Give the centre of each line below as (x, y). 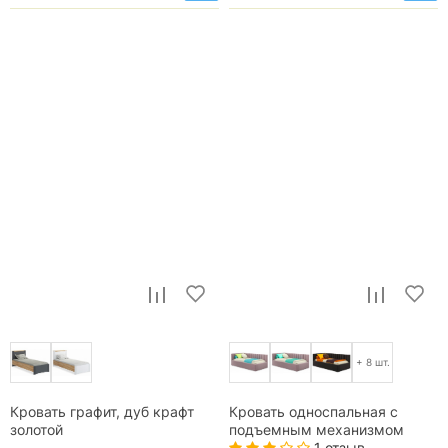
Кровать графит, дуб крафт (102, 411)
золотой (36, 429)
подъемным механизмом (316, 429)
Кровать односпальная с (313, 411)
